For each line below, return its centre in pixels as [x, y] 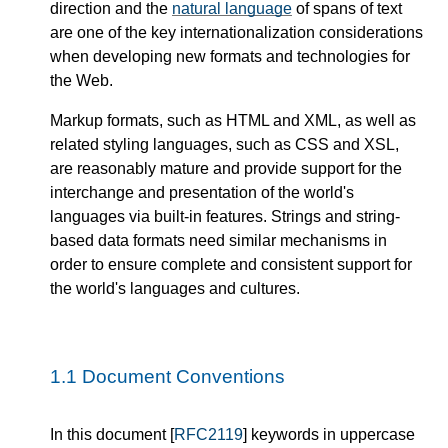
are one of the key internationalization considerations [236, 32]
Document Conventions [183, 376]
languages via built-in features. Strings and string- [225, 216]
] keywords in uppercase [329, 435]
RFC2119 [208, 435]
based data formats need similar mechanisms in [218, 240]
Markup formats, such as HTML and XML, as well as [233, 120]
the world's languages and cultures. [175, 288]
